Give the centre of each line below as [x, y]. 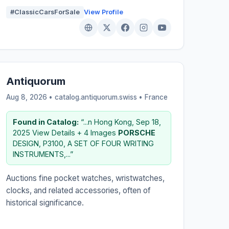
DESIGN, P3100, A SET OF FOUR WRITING [83, 143]
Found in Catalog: [45, 122]
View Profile [103, 12]
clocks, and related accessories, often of [78, 190]
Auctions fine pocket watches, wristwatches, [85, 178]
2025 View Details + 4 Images [65, 132]
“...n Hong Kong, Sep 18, [120, 122]
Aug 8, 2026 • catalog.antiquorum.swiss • [75, 97]
